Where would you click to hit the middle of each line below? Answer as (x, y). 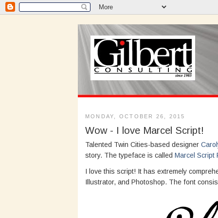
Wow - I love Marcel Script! (145, 130)
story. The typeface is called (130, 155)
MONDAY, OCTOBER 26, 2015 (135, 116)
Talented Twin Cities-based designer (143, 144)
